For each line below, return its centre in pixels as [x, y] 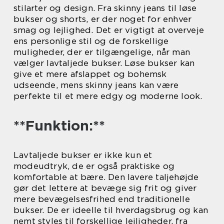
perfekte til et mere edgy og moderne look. [108, 96]
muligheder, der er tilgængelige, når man [102, 52]
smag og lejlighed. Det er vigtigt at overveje [109, 30]
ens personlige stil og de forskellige [91, 41]
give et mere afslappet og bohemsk [90, 74]
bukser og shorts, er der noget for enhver [103, 19]
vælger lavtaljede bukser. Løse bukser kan [104, 63]
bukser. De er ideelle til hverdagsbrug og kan [111, 210]
